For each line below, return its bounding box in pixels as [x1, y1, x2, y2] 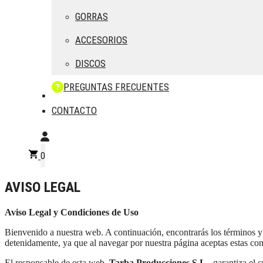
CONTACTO [52, 104, 97, 116]
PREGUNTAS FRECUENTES [63, 81, 169, 93]
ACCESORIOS [75, 34, 127, 46]
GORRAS [75, 11, 108, 22]
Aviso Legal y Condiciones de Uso [5, 207, 139, 217]
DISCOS [75, 58, 106, 69]
